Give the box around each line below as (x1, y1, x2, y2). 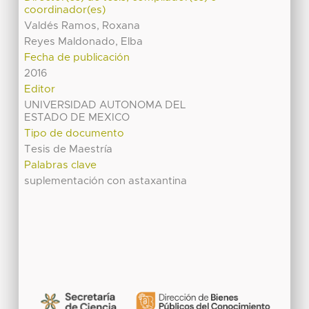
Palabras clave (24, 159, 97, 170)
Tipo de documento (24, 128, 125, 139)
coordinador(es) (24, 4, 106, 15)
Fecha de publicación (24, 52, 130, 63)
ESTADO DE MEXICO (24, 112, 130, 123)
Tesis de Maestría (24, 143, 113, 154)
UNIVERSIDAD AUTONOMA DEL (24, 99, 186, 110)
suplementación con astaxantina (24, 175, 188, 186)
